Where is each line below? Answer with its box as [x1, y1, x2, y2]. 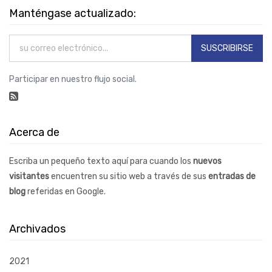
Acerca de [9, 125, 59, 139]
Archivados [9, 222, 66, 236]
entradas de [208, 171, 256, 182]
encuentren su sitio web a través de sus [49, 171, 208, 182]
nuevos [193, 155, 222, 166]
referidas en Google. [25, 186, 106, 197]
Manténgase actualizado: [9, 7, 136, 20]
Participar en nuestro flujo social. [9, 73, 137, 84]
